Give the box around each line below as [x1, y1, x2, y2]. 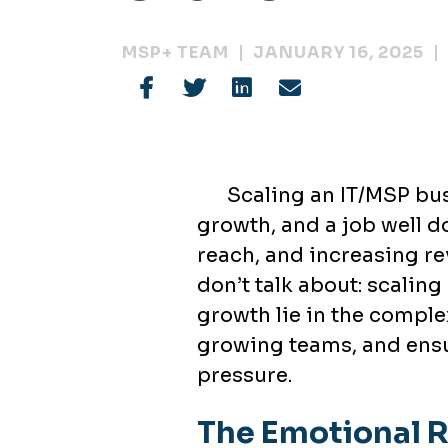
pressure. [197, 363, 292, 388]
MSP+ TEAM [122, 42, 229, 63]
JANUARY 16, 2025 [253, 42, 424, 63]
